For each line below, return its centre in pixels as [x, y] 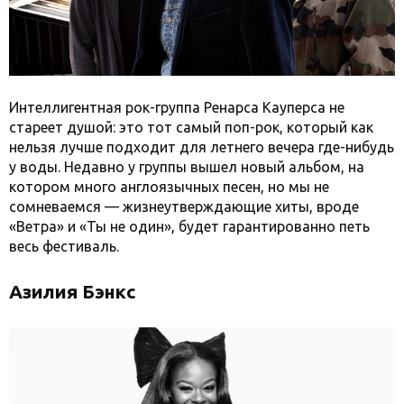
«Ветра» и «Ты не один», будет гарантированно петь [189, 227]
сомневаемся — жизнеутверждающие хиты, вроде [184, 207]
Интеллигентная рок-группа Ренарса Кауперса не [177, 108]
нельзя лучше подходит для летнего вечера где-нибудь [202, 147]
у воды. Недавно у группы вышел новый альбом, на [187, 167]
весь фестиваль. [64, 247]
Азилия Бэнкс [73, 292]
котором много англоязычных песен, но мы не [169, 187]
